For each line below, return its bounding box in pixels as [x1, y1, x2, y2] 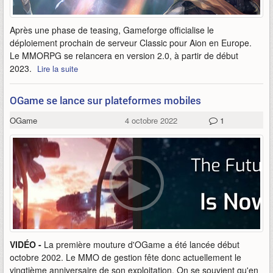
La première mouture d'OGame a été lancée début [44, 238, 239, 250]
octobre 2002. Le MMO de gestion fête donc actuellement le [10, 251, 241, 263]
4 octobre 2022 [124, 115, 177, 126]
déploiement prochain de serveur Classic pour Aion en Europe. [10, 37, 252, 49]
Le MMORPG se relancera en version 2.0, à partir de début [10, 49, 238, 62]
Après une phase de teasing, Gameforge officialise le [10, 24, 214, 36]
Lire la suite [37, 63, 78, 74]
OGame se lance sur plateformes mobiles [10, 93, 201, 107]
